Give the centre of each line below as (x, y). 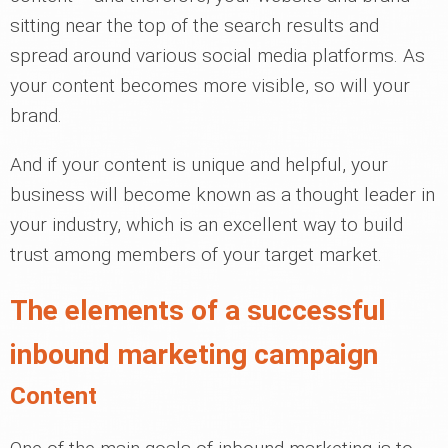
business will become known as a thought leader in (222, 194)
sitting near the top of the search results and (194, 25)
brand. (36, 115)
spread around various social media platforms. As (217, 55)
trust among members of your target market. (196, 254)
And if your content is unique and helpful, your (199, 164)
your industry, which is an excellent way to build (206, 224)
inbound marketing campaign (194, 354)
